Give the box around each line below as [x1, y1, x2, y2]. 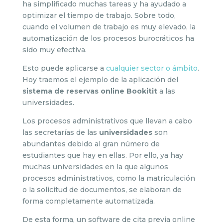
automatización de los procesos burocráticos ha [22, 34, 194, 43]
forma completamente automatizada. [22, 197, 155, 206]
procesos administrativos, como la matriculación [22, 174, 195, 183]
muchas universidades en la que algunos [22, 162, 168, 171]
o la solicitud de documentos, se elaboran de [22, 185, 182, 194]
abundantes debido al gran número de [22, 139, 160, 148]
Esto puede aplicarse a [22, 64, 106, 73]
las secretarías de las [22, 128, 99, 137]
